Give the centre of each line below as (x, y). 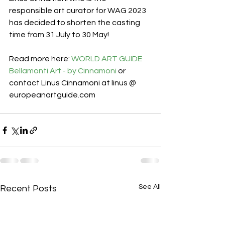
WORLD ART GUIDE (107, 59)
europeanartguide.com (52, 95)
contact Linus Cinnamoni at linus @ (73, 83)
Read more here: (40, 59)
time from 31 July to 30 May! (60, 35)
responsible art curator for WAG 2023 (78, 11)
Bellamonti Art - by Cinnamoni (63, 71)
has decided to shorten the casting (75, 23)
